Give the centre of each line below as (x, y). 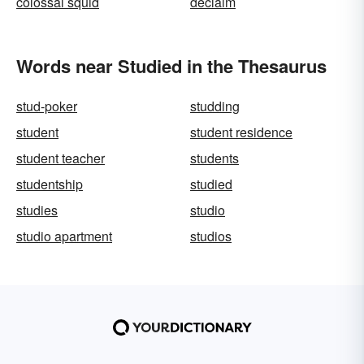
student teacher (61, 158)
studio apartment (64, 236)
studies (37, 210)
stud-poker (47, 106)
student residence (241, 132)
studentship (50, 184)
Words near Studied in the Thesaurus (171, 66)
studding (215, 106)
